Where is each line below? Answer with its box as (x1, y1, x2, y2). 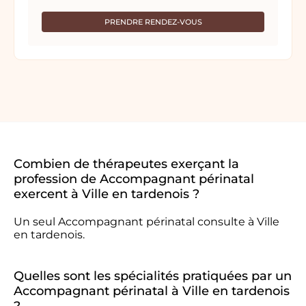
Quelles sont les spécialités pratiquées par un (14, 268, 292, 283)
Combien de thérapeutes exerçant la (14, 156, 239, 171)
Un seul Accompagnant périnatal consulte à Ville (14, 215, 279, 228)
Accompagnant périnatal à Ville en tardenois (14, 283, 290, 298)
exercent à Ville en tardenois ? (14, 186, 199, 201)
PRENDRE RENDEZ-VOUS (104, 17, 202, 27)
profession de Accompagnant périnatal (14, 171, 254, 186)
